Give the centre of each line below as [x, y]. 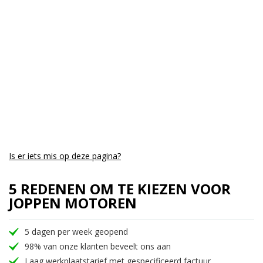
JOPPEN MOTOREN [73, 203]
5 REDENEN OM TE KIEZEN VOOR [120, 189]
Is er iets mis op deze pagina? [65, 156]
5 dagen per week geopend [76, 232]
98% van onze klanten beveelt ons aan [98, 247]
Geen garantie [214, 20]
